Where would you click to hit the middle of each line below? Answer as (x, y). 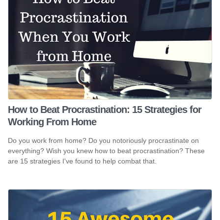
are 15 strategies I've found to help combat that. (82, 161)
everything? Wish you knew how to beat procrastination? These (106, 151)
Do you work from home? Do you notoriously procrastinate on (103, 140)
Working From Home (52, 122)
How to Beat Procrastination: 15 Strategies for (105, 110)
